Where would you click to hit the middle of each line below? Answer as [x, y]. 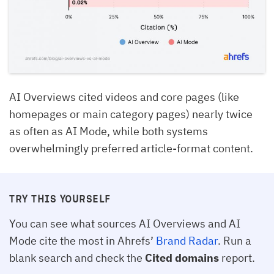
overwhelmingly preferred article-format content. [131, 149]
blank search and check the [77, 258]
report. [237, 258]
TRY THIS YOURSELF [60, 199]
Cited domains [182, 258]
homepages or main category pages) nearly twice [131, 114]
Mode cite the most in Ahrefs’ [83, 241]
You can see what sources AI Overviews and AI [125, 224]
